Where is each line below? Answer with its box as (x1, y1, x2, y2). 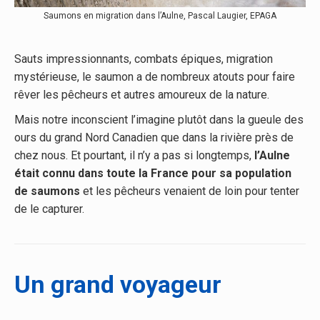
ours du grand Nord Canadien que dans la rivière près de (14, 131, 294, 145)
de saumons (14, 184, 80, 199)
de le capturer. (14, 202, 84, 216)
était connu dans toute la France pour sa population (14, 166, 291, 181)
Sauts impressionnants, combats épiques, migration (14, 52, 273, 66)
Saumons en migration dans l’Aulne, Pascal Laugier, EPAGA (44, 11, 276, 21)
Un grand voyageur (14, 270, 221, 299)
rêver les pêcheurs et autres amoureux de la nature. (14, 88, 269, 102)
